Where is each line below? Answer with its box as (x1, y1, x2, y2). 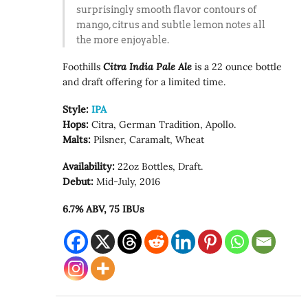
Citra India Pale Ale (100, 60, 192, 74)
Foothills (63, 60, 101, 74)
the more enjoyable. (76, 34, 169, 45)
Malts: (63, 133, 91, 146)
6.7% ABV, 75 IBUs (63, 202, 145, 215)
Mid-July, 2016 (93, 175, 161, 188)
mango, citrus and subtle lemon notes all (76, 19, 265, 30)
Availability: (63, 160, 115, 173)
